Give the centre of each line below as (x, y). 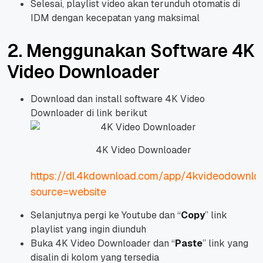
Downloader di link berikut (89, 113)
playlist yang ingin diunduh (88, 229)
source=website (68, 191)
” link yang (225, 243)
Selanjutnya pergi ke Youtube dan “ (106, 215)
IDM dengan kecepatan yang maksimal (115, 18)
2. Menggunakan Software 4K (131, 50)
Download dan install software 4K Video (118, 99)
